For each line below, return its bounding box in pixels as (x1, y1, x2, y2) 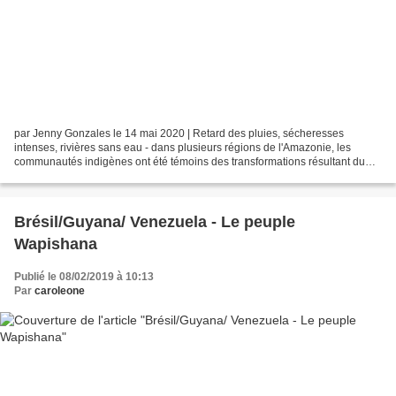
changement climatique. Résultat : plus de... (14, 170, 223, 183)
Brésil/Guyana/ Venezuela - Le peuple (14, 213, 211, 232)
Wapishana (14, 235, 97, 254)
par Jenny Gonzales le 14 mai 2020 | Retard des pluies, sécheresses (14, 127, 344, 141)
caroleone (34, 285, 85, 298)
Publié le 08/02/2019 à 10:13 (14, 270, 154, 284)
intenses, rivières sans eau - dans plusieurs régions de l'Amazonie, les (14, 141, 351, 155)
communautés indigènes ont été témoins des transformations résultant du (14, 156, 365, 169)
